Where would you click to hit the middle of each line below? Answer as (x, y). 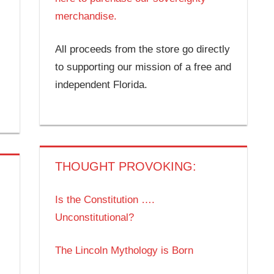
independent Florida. (102, 85)
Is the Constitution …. (105, 199)
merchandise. (86, 16)
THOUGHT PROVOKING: (126, 167)
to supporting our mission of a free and (143, 67)
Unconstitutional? (95, 217)
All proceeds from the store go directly (143, 50)
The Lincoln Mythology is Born (124, 251)
